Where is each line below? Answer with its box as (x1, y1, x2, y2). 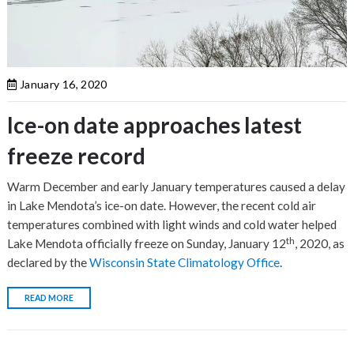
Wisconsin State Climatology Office (89, 255, 281, 270)
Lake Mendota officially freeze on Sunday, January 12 (7, 236, 287, 251)
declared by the (7, 255, 90, 270)
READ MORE (24, 293, 74, 303)
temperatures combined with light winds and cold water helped (7, 217, 337, 232)
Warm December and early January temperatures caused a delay (7, 179, 346, 194)
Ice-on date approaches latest (7, 111, 303, 139)
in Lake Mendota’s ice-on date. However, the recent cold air (7, 198, 317, 213)
